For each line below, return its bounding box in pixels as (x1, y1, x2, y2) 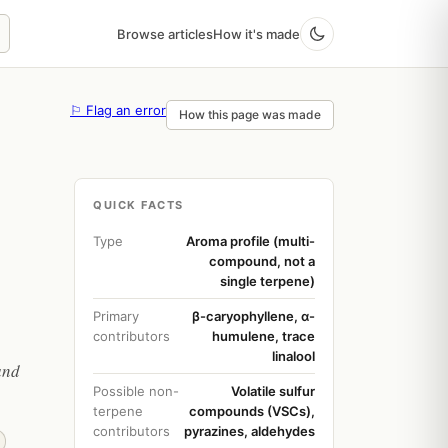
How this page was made (179, 107, 321, 122)
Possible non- (93, 383, 179, 399)
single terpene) (220, 273, 315, 289)
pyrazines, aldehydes (184, 423, 315, 439)
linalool (272, 348, 315, 364)
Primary (93, 308, 139, 324)
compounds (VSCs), (189, 403, 315, 419)
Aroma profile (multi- (186, 233, 315, 249)
